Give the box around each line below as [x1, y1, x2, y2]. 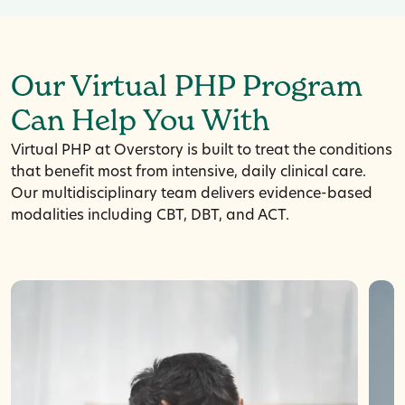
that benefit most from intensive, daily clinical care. [11, 165, 366, 180]
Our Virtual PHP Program [11, 73, 363, 103]
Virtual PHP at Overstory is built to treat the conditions [11, 143, 392, 158]
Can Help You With [11, 108, 269, 137]
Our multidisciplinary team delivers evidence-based [11, 186, 372, 202]
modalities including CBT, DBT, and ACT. [11, 208, 289, 223]
